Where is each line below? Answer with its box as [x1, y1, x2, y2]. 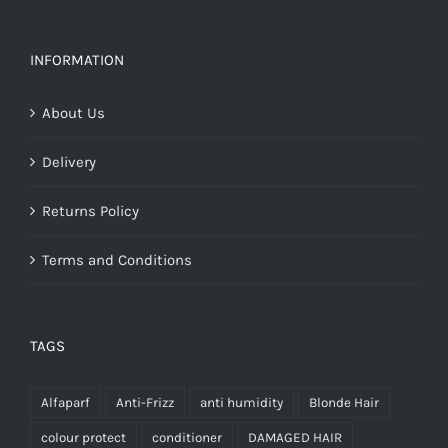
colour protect [41, 430, 126, 446]
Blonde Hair [309, 395, 379, 411]
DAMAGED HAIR [248, 430, 342, 446]
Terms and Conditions [42, 251, 192, 270]
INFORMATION [30, 51, 124, 70]
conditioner [152, 430, 222, 446]
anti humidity [200, 395, 283, 411]
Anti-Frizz [116, 395, 174, 411]
